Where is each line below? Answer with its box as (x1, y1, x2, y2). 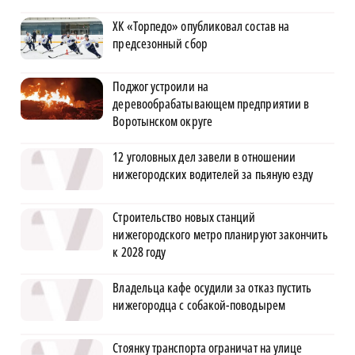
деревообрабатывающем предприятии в (113, 95, 310, 113)
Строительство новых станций (113, 208, 256, 227)
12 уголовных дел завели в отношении (113, 148, 296, 166)
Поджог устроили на (113, 78, 208, 96)
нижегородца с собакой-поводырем (113, 296, 285, 315)
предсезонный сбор (113, 35, 208, 53)
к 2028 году (113, 243, 166, 261)
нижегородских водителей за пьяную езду (113, 166, 314, 184)
